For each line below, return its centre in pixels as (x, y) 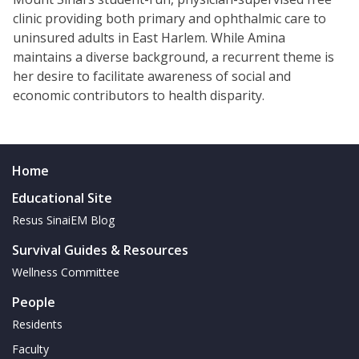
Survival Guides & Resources (100, 250)
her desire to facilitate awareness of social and (152, 77)
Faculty (30, 349)
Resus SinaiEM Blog (63, 220)
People (34, 303)
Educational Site (62, 198)
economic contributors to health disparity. (139, 96)
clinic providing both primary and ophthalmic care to (169, 19)
